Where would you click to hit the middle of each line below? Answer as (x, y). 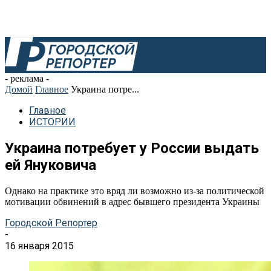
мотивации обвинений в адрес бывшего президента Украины (132, 201)
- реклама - (27, 78)
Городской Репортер (51, 223)
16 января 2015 (39, 246)
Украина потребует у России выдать (132, 148)
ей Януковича (51, 165)
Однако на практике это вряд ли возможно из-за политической (135, 191)
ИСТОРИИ (52, 122)
